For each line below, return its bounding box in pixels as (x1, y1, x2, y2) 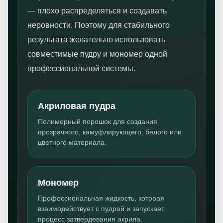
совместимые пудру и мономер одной (27, 50, 167, 58)
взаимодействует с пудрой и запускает (38, 205, 164, 213)
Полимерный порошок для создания (38, 117, 157, 125)
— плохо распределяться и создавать (27, 6, 167, 15)
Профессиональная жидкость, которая (38, 194, 164, 202)
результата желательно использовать (27, 35, 165, 44)
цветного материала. (38, 138, 107, 146)
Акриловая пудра (38, 101, 115, 111)
